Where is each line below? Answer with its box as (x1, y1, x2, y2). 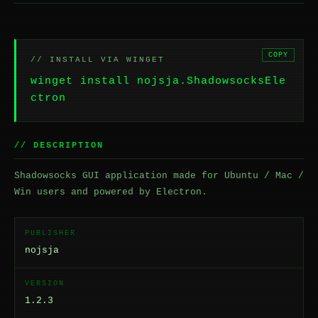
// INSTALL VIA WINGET (31, 55, 165, 64)
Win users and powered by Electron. (14, 187, 207, 197)
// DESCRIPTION (14, 141, 104, 150)
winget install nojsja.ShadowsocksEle (31, 75, 286, 87)
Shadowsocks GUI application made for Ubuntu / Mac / (14, 170, 304, 181)
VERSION (25, 280, 65, 287)
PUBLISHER (25, 229, 76, 237)
